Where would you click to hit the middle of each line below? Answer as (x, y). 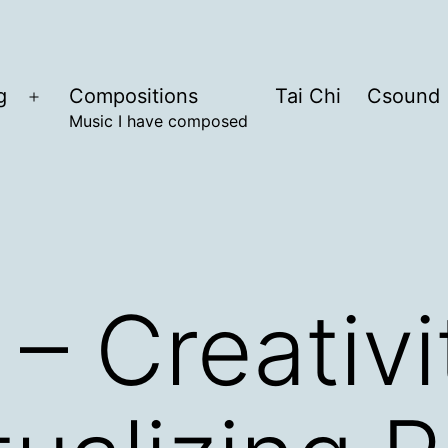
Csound (403, 96)
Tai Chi (307, 96)
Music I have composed (159, 121)
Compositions (134, 96)
